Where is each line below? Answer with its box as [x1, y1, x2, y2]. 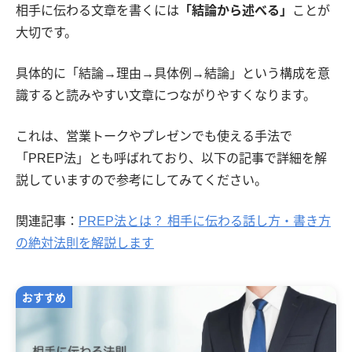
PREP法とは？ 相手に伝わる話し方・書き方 [79, 214, 331, 228]
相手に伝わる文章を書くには [16, 3, 179, 17]
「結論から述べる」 [179, 3, 292, 17]
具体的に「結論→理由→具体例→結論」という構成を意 [16, 66, 330, 80]
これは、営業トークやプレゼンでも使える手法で [16, 129, 292, 143]
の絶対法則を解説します [16, 236, 154, 250]
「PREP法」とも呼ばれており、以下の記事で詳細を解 [16, 151, 327, 165]
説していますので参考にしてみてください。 [16, 173, 267, 187]
